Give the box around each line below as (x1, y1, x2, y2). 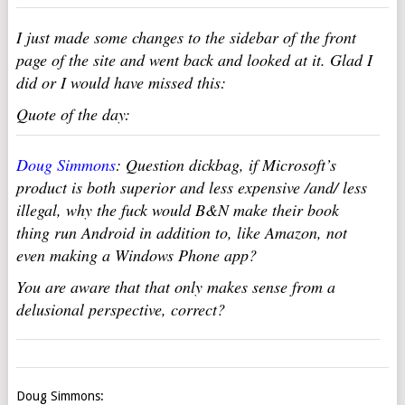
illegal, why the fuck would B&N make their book (15, 199, 339, 221)
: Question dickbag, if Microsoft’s (115, 154, 336, 175)
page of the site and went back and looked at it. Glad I (15, 49, 372, 71)
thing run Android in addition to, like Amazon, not (15, 221, 347, 243)
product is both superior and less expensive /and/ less (15, 176, 367, 198)
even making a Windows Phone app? (15, 244, 257, 266)
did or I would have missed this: (15, 71, 226, 93)
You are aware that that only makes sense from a (15, 276, 335, 297)
